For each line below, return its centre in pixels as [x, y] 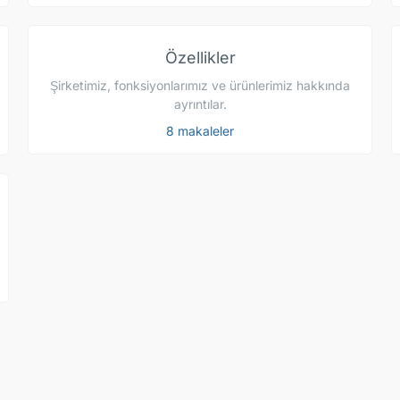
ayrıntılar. [200, 104]
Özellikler [200, 58]
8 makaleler [200, 131]
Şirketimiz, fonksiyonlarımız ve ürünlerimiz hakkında [200, 86]
